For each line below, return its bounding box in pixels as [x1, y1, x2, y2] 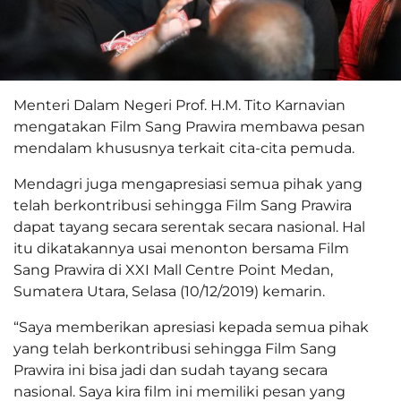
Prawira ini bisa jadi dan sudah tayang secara [13, 362, 328, 380]
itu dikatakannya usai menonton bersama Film [13, 240, 349, 258]
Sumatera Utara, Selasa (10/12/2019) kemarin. [13, 283, 325, 301]
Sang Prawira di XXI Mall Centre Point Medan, [13, 261, 333, 279]
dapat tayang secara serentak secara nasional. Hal [13, 218, 365, 236]
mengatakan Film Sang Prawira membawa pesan [13, 118, 365, 136]
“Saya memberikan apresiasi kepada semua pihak [13, 319, 369, 337]
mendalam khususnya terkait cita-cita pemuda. [13, 140, 354, 158]
